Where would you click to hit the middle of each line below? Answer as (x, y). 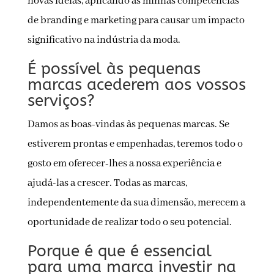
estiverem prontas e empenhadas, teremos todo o (135, 144)
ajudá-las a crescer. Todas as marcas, (107, 183)
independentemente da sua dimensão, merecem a (136, 203)
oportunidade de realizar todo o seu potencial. (129, 223)
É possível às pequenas (114, 69)
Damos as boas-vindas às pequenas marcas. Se (128, 125)
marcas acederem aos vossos (136, 85)
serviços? (61, 101)
